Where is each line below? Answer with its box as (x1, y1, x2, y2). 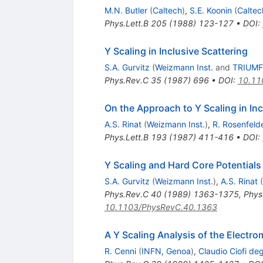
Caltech (152, 5, 182, 15)
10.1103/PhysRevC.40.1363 (104, 201, 217, 212)
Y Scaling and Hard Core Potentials (104, 159, 261, 171)
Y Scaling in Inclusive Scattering (104, 45, 248, 57)
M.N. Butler (104, 5, 147, 15)
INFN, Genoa (141, 245, 191, 256)
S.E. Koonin (189, 5, 232, 15)
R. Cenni (104, 245, 136, 256)
